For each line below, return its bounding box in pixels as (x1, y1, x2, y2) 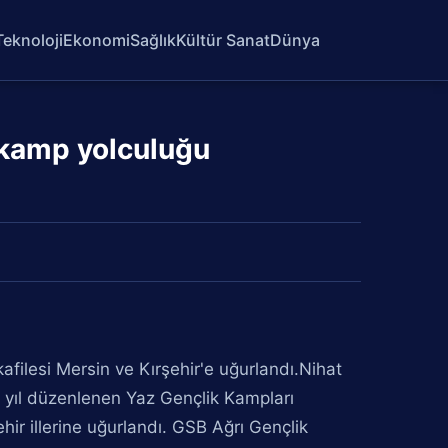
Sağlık (130, 29, 177, 50)
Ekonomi (63, 29, 131, 50)
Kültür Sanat (176, 29, 271, 50)
